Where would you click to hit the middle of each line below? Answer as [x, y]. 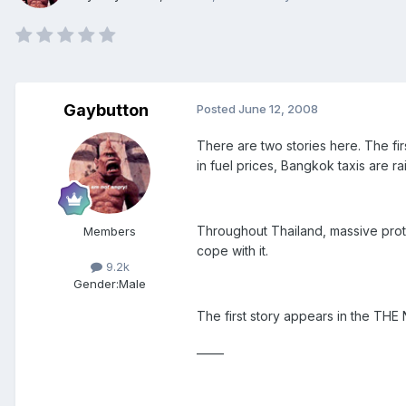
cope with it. [232, 250]
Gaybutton [106, 110]
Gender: [96, 283]
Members [110, 231]
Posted [217, 108]
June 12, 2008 [278, 108]
